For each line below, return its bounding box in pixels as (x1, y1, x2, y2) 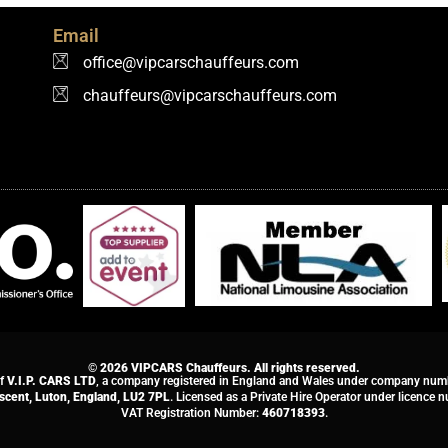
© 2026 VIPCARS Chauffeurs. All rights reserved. (88, 361, 360, 376)
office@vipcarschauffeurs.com (83, 52, 300, 72)
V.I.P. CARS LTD (6, 374, 96, 389)
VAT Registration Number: (120, 406, 262, 421)
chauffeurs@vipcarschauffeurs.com (83, 85, 338, 105)
